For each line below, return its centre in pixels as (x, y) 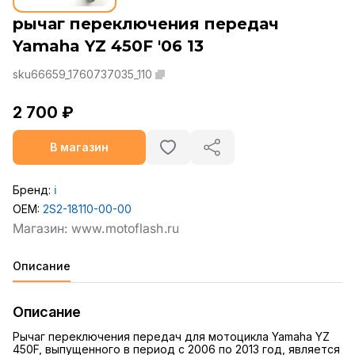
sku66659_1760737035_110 (82, 74)
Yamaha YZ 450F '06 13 (108, 46)
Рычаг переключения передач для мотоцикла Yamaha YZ (171, 337)
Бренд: (33, 190)
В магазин (79, 147)
